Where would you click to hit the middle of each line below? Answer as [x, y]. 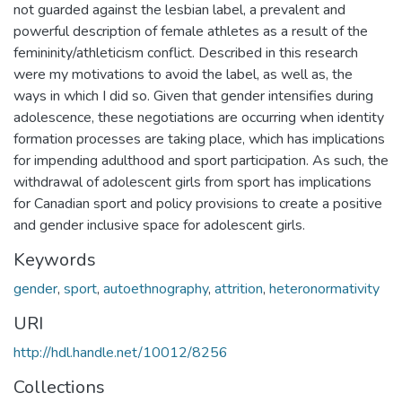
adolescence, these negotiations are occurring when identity [199, 117]
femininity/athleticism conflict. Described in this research [186, 52]
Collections [59, 387]
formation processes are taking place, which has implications [199, 139]
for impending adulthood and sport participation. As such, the [201, 160]
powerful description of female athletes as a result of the [191, 31]
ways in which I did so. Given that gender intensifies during [193, 96]
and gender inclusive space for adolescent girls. [159, 225]
